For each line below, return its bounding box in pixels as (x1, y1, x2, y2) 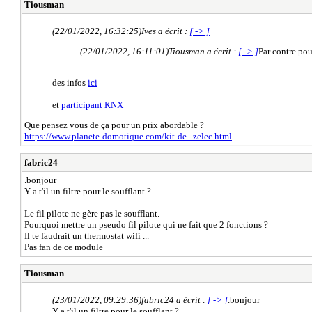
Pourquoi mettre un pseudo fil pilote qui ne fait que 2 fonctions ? (24, 219, 268, 230)
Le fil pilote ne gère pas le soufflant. (24, 208, 159, 219)
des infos (52, 77, 88, 88)
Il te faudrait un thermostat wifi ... (24, 230, 149, 241)
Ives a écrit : (141, 25, 189, 36)
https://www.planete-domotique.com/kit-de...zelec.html (24, 130, 232, 141)
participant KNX (61, 99, 123, 110)
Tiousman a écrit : (169, 45, 238, 56)
